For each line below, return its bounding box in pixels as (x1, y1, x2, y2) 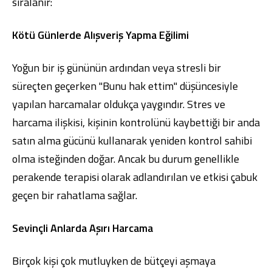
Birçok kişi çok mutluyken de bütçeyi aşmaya (12, 253, 216, 269)
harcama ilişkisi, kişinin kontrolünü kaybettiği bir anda (12, 114, 260, 131)
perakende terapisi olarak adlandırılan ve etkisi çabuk (12, 169, 257, 185)
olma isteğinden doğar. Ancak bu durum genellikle (12, 151, 239, 167)
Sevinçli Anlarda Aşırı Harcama (12, 220, 153, 236)
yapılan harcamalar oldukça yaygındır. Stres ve (12, 96, 225, 112)
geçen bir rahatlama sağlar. (12, 187, 137, 203)
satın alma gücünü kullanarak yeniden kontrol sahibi (12, 132, 252, 149)
